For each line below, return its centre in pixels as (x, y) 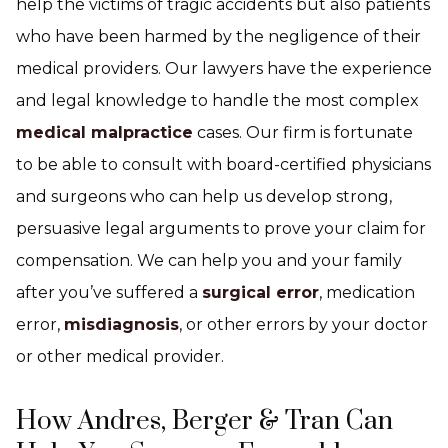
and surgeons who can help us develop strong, (204, 196)
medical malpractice (104, 132)
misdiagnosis (121, 324)
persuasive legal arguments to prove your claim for (221, 228)
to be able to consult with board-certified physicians (223, 164)
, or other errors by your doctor (303, 324)
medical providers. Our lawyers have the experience (224, 68)
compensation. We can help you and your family (209, 260)
